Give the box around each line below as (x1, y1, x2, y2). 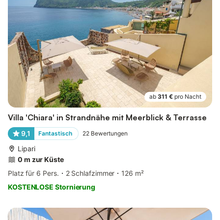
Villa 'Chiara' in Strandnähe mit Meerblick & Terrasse (8, 112, 207, 123)
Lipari (18, 144, 35, 153)
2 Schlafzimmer (65, 169, 115, 178)
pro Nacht (174, 93, 201, 101)
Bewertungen (90, 130, 128, 137)
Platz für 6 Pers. (8, 169, 59, 178)
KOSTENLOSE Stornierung (8, 183, 96, 192)
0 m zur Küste (18, 155, 64, 164)
